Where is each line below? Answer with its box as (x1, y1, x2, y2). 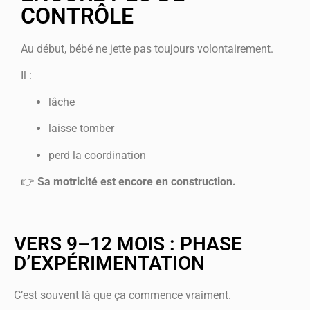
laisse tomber (48, 122, 114, 136)
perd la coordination (48, 148, 146, 162)
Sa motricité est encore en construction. (37, 174, 236, 188)
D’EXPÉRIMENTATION (14, 252, 205, 275)
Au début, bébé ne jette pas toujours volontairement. (21, 42, 273, 55)
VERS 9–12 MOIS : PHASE (14, 232, 242, 256)
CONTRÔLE (21, 3, 134, 29)
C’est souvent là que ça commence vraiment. (14, 289, 231, 302)
